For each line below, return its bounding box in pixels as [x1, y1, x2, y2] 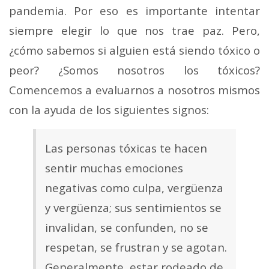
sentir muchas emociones [45, 160, 183, 175]
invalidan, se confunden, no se [45, 219, 208, 235]
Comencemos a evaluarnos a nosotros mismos [9, 82, 260, 98]
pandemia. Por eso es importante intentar [9, 3, 260, 19]
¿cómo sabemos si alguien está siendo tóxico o [9, 43, 260, 58]
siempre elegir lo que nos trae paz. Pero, [9, 23, 260, 38]
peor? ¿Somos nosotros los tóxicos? [9, 62, 260, 78]
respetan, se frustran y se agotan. [45, 239, 227, 255]
